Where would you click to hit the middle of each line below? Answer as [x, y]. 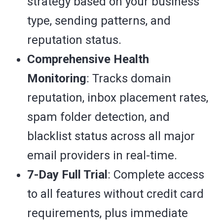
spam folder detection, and [98, 117]
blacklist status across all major [111, 136]
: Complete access [156, 175]
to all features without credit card [115, 194]
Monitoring [57, 79]
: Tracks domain [129, 79]
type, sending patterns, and [99, 21]
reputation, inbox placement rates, [118, 98]
